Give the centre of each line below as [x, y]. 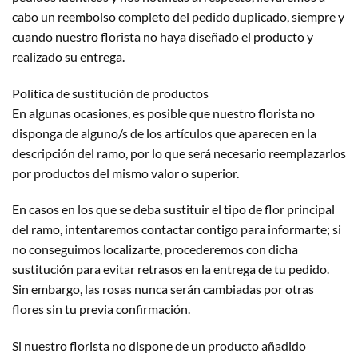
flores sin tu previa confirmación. [101, 309]
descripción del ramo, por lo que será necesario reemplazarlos [179, 153]
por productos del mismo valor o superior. [125, 173]
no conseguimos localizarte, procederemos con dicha [155, 249]
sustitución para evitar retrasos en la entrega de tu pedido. [171, 269]
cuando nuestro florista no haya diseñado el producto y [163, 36]
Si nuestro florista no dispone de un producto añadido [159, 346]
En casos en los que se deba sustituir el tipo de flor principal [173, 209]
